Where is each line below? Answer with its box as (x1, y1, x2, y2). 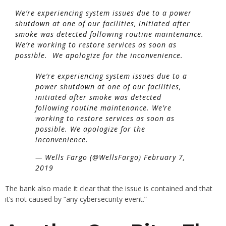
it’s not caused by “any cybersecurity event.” (5, 194, 147, 204)
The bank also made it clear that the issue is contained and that (5, 184, 212, 194)
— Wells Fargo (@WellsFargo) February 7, (35, 152, 185, 162)
